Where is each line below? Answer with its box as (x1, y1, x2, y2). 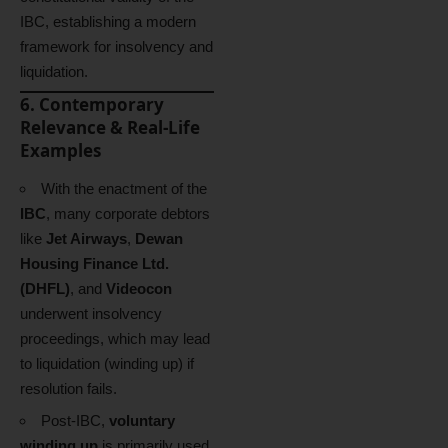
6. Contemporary (20, 93, 164, 116)
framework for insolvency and (20, 37, 213, 55)
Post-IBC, (41, 412, 109, 429)
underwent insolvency (20, 304, 162, 322)
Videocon (106, 279, 172, 297)
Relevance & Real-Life (20, 116, 200, 139)
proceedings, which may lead (20, 329, 210, 347)
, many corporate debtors (46, 204, 210, 222)
